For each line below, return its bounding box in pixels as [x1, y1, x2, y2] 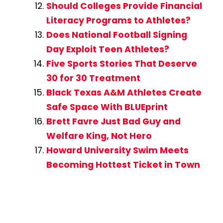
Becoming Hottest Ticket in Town [46, 158, 200, 171]
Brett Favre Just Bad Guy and [46, 115, 181, 127]
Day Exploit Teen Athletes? [46, 43, 169, 55]
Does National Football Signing [46, 28, 187, 41]
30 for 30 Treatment [46, 72, 140, 84]
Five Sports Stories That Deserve [46, 57, 197, 70]
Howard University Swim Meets [46, 144, 189, 156]
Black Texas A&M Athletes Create [46, 86, 202, 99]
